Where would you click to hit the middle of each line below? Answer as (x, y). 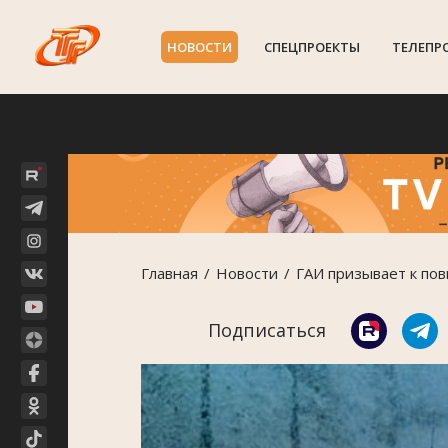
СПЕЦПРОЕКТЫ (311, 47)
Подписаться (267, 330)
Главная (169, 273)
